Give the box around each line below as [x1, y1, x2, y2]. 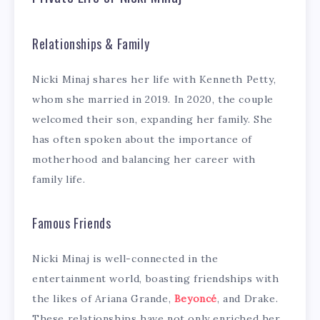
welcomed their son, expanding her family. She [32, 113, 274, 126]
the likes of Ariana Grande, [32, 292, 174, 306]
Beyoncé [174, 292, 218, 306]
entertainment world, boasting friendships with [32, 272, 279, 286]
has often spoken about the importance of [32, 133, 253, 146]
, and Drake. [217, 292, 279, 306]
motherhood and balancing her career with [32, 153, 256, 166]
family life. [32, 173, 86, 186]
